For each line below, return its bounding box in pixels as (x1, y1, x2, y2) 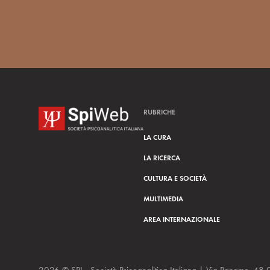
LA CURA (143, 133, 171, 142)
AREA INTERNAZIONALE (143, 215, 220, 224)
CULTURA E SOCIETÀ (143, 174, 207, 183)
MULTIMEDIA (143, 194, 183, 204)
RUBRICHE (143, 107, 175, 117)
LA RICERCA (143, 153, 180, 163)
